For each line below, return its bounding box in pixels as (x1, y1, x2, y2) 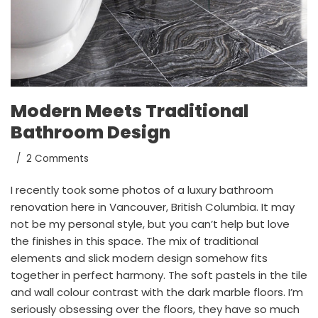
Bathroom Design (11, 120, 170, 146)
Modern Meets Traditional (11, 99, 248, 124)
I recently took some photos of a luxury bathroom (11, 182, 273, 198)
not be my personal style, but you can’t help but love (11, 216, 290, 232)
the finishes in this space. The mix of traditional (11, 234, 258, 249)
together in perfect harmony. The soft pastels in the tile (11, 268, 307, 283)
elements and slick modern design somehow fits (11, 251, 268, 266)
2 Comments (26, 152, 89, 166)
